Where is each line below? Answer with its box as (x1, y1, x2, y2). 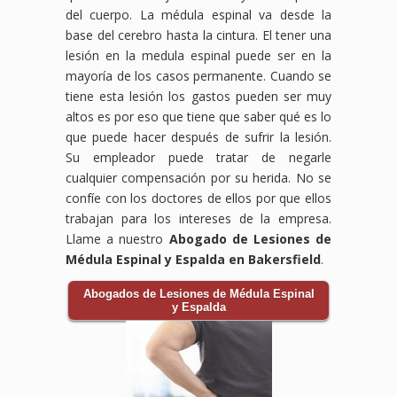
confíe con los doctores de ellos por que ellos (66, 189, 331, 206)
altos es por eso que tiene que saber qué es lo (66, 107, 331, 125)
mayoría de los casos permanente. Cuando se (66, 66, 331, 84)
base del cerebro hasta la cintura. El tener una (66, 26, 331, 43)
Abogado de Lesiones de (168, 230, 331, 247)
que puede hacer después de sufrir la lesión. (66, 128, 331, 145)
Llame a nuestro (66, 230, 169, 247)
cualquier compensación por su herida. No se (66, 168, 331, 186)
